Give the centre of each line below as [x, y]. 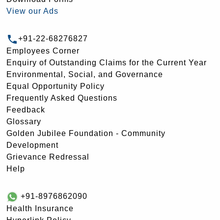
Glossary [24, 122]
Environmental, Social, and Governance [85, 75]
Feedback [26, 110]
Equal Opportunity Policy [55, 86]
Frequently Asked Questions [62, 98]
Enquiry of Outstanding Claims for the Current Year [107, 63]
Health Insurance [40, 208]
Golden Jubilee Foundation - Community [86, 134]
